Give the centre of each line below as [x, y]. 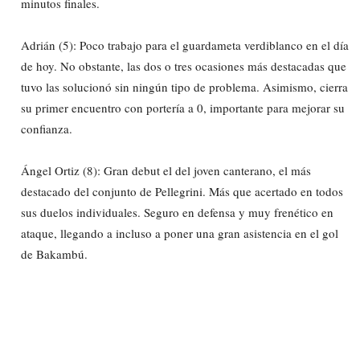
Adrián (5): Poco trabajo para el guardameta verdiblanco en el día [185, 45]
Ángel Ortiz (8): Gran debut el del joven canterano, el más [166, 170]
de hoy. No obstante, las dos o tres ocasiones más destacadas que [184, 65]
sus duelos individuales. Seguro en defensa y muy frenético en [177, 212]
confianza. [47, 128]
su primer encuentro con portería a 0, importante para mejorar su [183, 107]
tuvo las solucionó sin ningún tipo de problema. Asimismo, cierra [184, 86]
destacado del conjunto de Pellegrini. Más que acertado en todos [182, 191]
